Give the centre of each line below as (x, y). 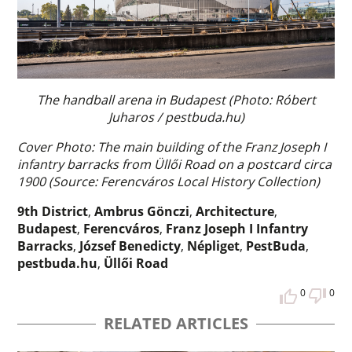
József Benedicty (130, 246)
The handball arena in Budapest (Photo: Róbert (176, 100)
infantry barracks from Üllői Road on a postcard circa (175, 165)
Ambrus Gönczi (142, 212)
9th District (53, 212)
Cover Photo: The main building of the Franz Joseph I (172, 147)
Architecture (235, 212)
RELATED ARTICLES (176, 323)
